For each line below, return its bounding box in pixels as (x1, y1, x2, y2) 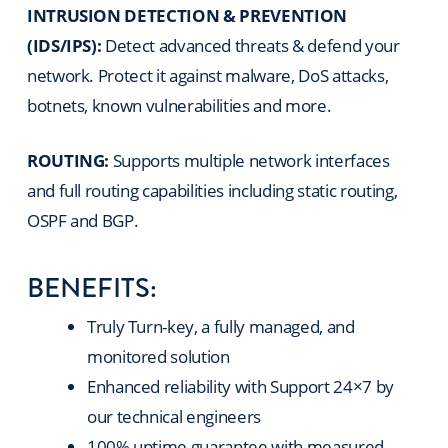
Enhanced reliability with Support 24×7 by (86, 374, 394, 398)
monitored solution (86, 344, 230, 368)
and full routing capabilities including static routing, (26, 179, 398, 203)
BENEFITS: (26, 267, 157, 308)
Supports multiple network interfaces (109, 149, 390, 173)
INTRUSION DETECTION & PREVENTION (26, 3, 347, 27)
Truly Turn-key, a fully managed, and (86, 314, 355, 338)
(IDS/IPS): (26, 33, 102, 57)
